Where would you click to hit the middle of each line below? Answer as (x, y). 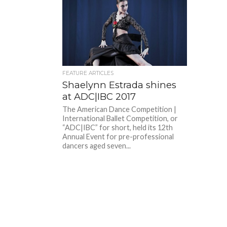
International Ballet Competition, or (120, 118)
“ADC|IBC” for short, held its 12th (118, 127)
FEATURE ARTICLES (88, 73)
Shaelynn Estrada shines (120, 85)
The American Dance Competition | (120, 109)
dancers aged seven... (97, 145)
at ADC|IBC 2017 (99, 96)
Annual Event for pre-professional (118, 136)
